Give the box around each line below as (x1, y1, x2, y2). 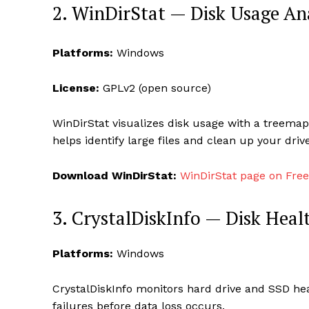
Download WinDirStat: (52, 168, 177, 182)
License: (52, 81, 99, 94)
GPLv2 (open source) (103, 81, 211, 94)
